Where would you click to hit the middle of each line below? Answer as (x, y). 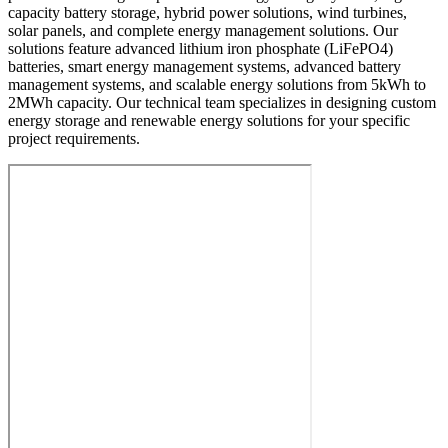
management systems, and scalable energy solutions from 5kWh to (217, 84)
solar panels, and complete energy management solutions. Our (203, 30)
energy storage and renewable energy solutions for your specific (209, 120)
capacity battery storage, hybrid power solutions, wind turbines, (207, 12)
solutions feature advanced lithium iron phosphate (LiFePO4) (200, 48)
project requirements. (74, 138)
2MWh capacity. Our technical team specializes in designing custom (222, 102)
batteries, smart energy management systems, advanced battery (204, 66)
